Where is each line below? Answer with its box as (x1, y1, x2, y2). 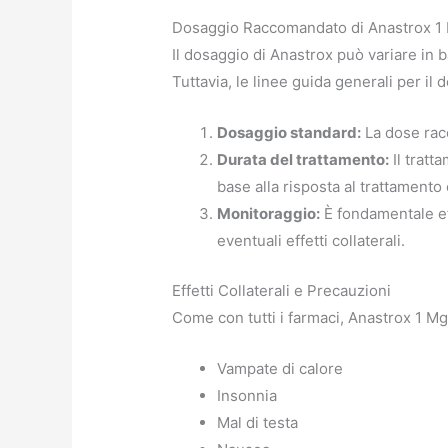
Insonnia (217, 385, 278, 405)
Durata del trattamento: (217, 150, 390, 170)
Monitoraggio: (217, 204, 321, 224)
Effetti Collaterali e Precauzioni (172, 280, 392, 300)
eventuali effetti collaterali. (217, 231, 406, 251)
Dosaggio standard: (217, 123, 362, 143)
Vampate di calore (217, 358, 344, 378)
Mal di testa (217, 412, 299, 432)
